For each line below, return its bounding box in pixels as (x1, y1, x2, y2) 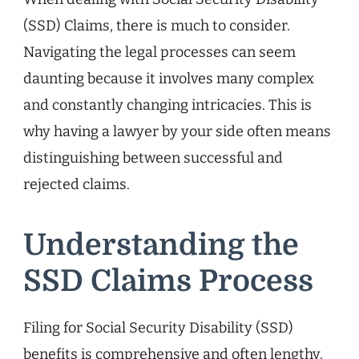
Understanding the (23, 228, 299, 263)
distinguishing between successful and (23, 149, 283, 167)
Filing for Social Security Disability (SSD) (23, 318, 293, 337)
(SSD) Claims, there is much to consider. (23, 17, 290, 35)
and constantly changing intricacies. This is (23, 96, 312, 115)
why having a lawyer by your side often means (23, 123, 331, 141)
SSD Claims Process (23, 264, 313, 299)
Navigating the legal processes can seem (23, 43, 296, 62)
